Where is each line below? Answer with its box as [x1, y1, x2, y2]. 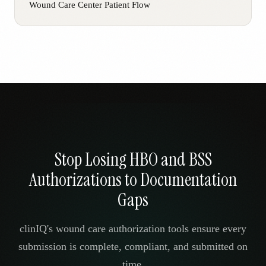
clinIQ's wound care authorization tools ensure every [20, 223, 246, 235]
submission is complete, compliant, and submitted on [18, 240, 248, 253]
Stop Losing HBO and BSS [54, 148, 212, 172]
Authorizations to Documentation [29, 168, 237, 192]
